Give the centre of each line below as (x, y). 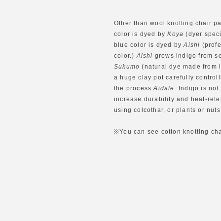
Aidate (164, 88)
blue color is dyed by (149, 45)
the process (134, 88)
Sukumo (127, 66)
